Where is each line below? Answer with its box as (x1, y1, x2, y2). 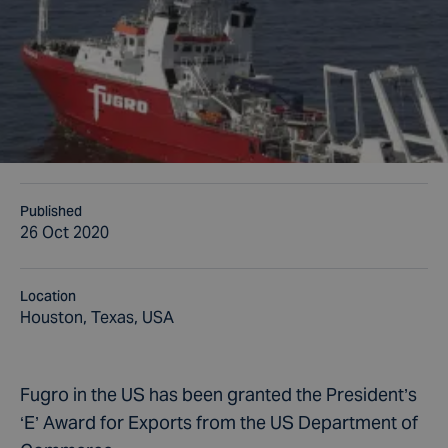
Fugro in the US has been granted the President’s (20, 383, 417, 406)
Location (20, 287, 76, 305)
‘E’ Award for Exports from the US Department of (20, 411, 418, 434)
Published (20, 202, 82, 220)
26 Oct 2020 (20, 222, 109, 243)
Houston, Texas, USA (20, 307, 174, 328)
